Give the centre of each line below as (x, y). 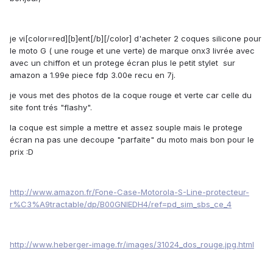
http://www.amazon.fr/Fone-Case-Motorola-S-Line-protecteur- (129, 192)
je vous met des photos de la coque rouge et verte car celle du (131, 95)
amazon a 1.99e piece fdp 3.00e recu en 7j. (93, 75)
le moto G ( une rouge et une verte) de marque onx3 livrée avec (132, 51)
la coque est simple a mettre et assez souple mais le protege (126, 128)
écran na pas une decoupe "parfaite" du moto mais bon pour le (132, 140)
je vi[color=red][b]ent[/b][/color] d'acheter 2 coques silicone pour (136, 39)
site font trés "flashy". (51, 108)
